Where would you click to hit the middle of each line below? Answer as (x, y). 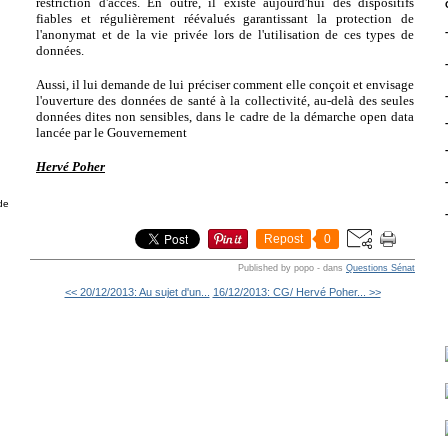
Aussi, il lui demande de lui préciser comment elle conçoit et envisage (225, 84)
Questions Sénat (380, 267)
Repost (283, 238)
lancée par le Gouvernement (111, 132)
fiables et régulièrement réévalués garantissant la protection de (225, 18)
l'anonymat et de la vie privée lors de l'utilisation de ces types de (225, 34)
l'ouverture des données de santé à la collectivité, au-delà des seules (225, 100)
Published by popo (276, 267)
